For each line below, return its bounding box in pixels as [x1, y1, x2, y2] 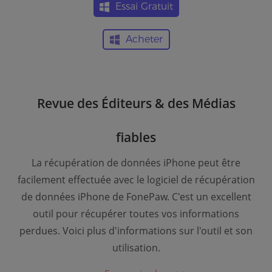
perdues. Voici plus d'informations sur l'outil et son [19, 224, 253, 237]
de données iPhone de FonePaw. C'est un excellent [21, 190, 251, 203]
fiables [116, 129, 156, 146]
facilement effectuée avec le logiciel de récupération [17, 173, 255, 186]
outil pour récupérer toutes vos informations [33, 207, 239, 220]
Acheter [125, 33, 163, 45]
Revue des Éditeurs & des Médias [36, 95, 236, 112]
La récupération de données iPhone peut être [32, 156, 240, 169]
